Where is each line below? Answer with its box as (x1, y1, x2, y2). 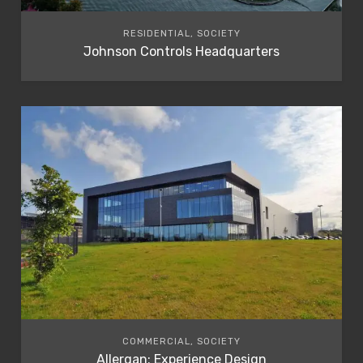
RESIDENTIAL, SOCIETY (122, 28, 241, 40)
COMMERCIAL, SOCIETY (122, 335, 241, 347)
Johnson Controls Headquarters (83, 44, 280, 60)
